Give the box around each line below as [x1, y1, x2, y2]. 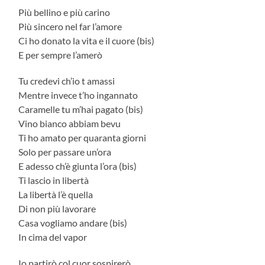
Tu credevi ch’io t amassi [18, 75, 115, 86]
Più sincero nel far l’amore [18, 20, 122, 32]
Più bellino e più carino [18, 6, 111, 18]
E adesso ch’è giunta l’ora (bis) [18, 160, 137, 172]
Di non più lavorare [18, 202, 96, 214]
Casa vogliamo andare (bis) [18, 216, 128, 228]
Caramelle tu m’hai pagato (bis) [18, 103, 144, 115]
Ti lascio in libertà [18, 174, 89, 186]
